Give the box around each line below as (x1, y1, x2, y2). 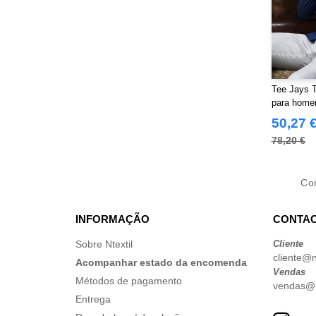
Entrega (75, 293, 111, 305)
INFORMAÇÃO (75, 213, 150, 225)
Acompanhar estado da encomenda (75, 257, 247, 268)
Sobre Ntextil (75, 238, 133, 250)
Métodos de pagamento (75, 275, 182, 286)
